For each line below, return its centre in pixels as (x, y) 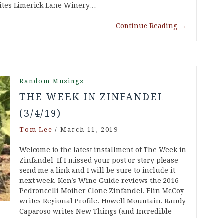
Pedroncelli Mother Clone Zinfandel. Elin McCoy (102, 191)
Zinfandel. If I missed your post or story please (99, 160)
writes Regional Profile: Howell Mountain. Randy (103, 201)
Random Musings (52, 81)
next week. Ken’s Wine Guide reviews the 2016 (99, 181)
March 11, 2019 (89, 130)
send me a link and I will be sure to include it (97, 171)
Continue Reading (146, 26)
